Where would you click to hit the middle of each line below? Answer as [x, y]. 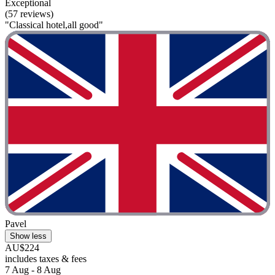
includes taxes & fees [46, 259]
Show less [28, 236]
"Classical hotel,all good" [54, 25]
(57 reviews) [29, 14]
